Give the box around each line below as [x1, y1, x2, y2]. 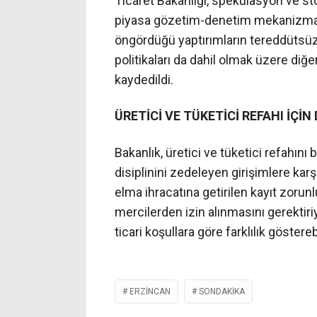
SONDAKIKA [199, 287, 245, 297]
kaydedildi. [115, 71, 173, 87]
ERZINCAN [129, 287, 171, 297]
